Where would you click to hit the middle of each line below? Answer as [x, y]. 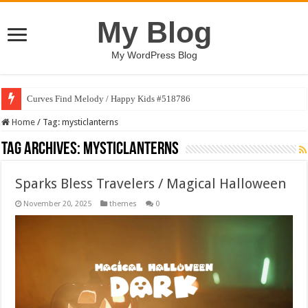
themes [123, 204]
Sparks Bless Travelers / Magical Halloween [151, 184]
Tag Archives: [43, 150]
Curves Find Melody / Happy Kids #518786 [109, 99]
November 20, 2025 [58, 204]
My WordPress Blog [154, 55]
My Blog [154, 32]
